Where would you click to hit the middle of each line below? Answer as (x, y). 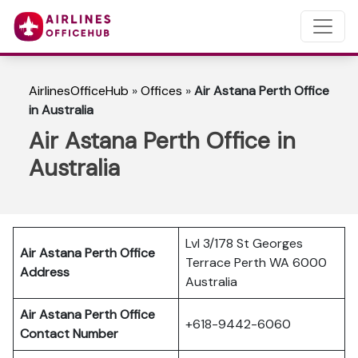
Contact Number (72, 334)
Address (45, 272)
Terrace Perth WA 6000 (256, 263)
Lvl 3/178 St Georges (244, 243)
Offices (161, 91)
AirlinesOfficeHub (79, 91)
